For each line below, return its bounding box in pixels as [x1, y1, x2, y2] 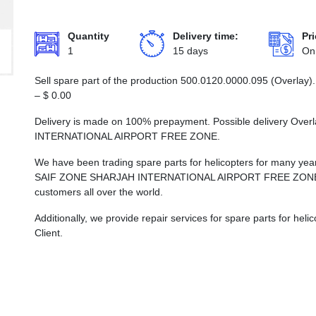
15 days [173, 45, 208, 56]
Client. [35, 227, 63, 238]
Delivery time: [173, 30, 238, 42]
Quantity [68, 30, 109, 42]
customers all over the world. [35, 186, 163, 197]
